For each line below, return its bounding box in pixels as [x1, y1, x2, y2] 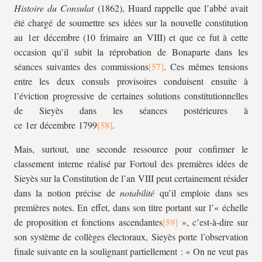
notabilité [120, 187, 160, 199]
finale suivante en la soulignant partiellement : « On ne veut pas [14, 245, 248, 257]
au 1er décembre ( [14, 31, 87, 43]
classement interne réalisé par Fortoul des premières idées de [14, 157, 248, 170]
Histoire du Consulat [14, 2, 94, 14]
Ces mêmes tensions [166, 60, 248, 73]
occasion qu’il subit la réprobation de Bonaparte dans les [14, 46, 248, 58]
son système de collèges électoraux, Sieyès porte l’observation [14, 230, 248, 243]
